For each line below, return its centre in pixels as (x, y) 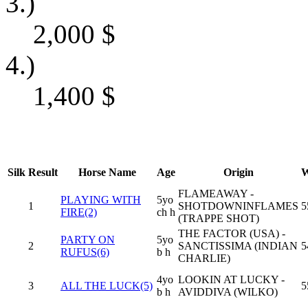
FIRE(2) (79, 212)
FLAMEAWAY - (216, 194)
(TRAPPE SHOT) (219, 219)
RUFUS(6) (85, 252)
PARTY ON (88, 240)
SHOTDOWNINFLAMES (238, 206)
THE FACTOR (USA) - (232, 234)
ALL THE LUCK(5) (107, 286)
